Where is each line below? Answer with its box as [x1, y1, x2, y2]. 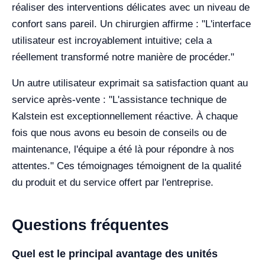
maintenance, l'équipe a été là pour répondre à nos [12, 144, 234, 155]
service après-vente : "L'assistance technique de [12, 94, 227, 105]
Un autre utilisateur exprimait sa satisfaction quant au [12, 77, 248, 89]
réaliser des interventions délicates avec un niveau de [12, 2, 250, 13]
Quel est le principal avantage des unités [12, 248, 218, 260]
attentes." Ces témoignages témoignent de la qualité [12, 160, 241, 172]
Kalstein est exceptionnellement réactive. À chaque [12, 111, 238, 122]
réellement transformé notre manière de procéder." [12, 51, 234, 63]
